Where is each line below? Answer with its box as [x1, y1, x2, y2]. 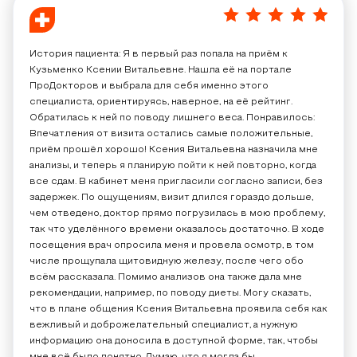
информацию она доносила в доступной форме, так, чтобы [29, 337, 318, 345]
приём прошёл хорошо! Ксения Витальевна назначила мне [29, 146, 318, 154]
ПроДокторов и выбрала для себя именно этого [29, 82, 269, 90]
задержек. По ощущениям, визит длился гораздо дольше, [29, 194, 313, 202]
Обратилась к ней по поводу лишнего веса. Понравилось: [29, 114, 315, 122]
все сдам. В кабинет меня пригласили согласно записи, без [29, 178, 323, 186]
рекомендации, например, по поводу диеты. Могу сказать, [29, 289, 311, 297]
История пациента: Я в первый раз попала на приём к [29, 50, 288, 58]
